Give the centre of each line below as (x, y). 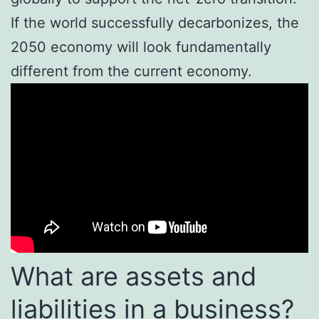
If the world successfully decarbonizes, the (155, 23)
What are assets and (134, 277)
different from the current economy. (131, 72)
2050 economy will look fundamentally (141, 47)
